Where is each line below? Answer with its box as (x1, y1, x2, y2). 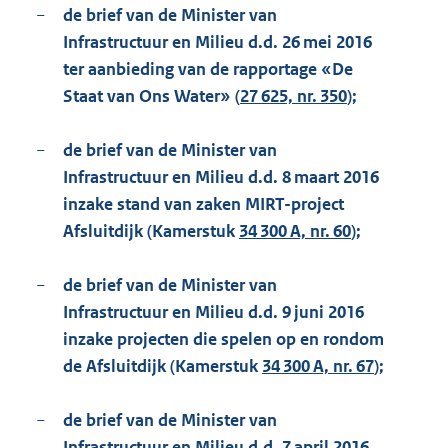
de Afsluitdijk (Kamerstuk (63, 355, 262, 378)
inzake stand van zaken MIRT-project (63, 193, 344, 216)
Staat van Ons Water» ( (63, 85, 240, 108)
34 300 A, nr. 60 (239, 220, 351, 243)
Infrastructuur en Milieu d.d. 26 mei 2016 (63, 31, 372, 54)
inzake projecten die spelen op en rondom (63, 328, 384, 351)
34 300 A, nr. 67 (262, 355, 374, 378)
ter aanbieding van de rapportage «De (63, 58, 353, 81)
